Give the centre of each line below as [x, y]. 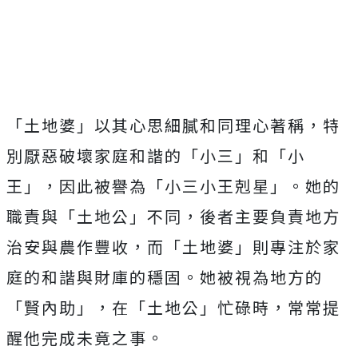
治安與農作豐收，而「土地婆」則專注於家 [173, 247]
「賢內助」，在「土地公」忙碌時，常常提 [173, 307]
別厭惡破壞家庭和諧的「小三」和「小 [156, 155]
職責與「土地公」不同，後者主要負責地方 [173, 216]
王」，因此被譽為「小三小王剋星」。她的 [173, 186]
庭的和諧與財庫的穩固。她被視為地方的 [165, 277]
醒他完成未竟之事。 [86, 338]
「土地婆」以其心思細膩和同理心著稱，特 [173, 125]
